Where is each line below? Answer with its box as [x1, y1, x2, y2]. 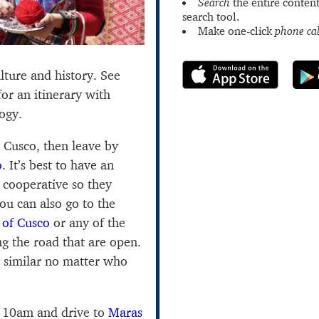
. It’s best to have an [2, 156, 114, 173]
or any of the [50, 214, 125, 231]
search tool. [182, 9, 239, 23]
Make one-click [198, 23, 275, 38]
